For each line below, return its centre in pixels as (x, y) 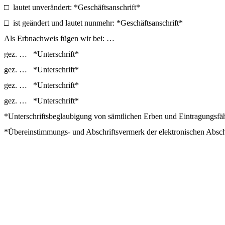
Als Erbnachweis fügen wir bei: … (59, 38)
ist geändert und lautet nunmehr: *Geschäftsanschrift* (98, 23)
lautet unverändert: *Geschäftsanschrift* (77, 7)
